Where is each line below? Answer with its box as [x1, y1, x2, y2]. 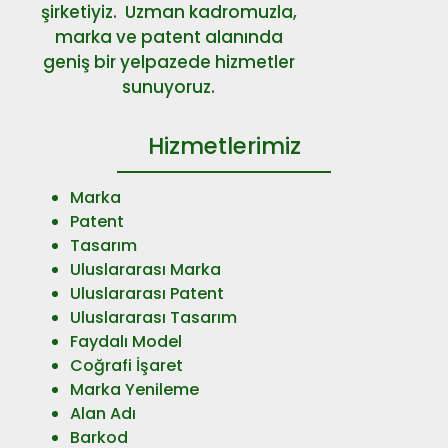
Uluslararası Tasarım [70, 305, 237, 329]
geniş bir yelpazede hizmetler [42, 50, 295, 75]
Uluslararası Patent [70, 281, 224, 305]
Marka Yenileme [70, 377, 199, 401]
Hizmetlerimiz [147, 129, 301, 162]
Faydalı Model [70, 329, 182, 353]
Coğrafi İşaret [70, 353, 183, 377]
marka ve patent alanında [54, 25, 283, 50]
